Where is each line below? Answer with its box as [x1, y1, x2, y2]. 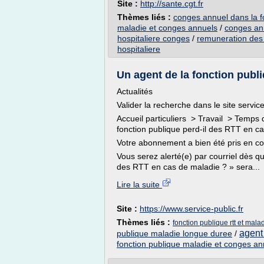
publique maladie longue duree [117, 229, 232, 238]
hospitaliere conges [117, 34, 190, 43]
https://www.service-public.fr [140, 204, 243, 213]
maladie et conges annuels [117, 23, 217, 32]
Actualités [117, 87, 153, 96]
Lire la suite [117, 180, 162, 189]
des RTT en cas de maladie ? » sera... [117, 162, 260, 171]
